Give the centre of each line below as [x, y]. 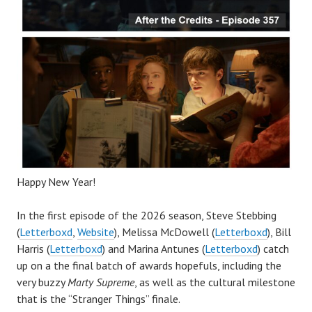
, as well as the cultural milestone [215, 282]
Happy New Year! [56, 182]
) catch [273, 249]
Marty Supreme [101, 282]
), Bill [279, 232]
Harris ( [33, 249]
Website [96, 232]
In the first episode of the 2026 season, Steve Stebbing [147, 216]
